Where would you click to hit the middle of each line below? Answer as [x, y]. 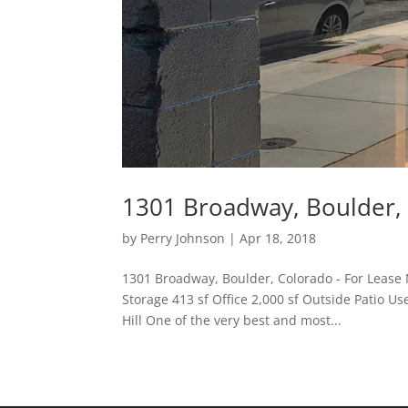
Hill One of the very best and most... [232, 320]
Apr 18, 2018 [278, 238]
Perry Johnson [183, 238]
